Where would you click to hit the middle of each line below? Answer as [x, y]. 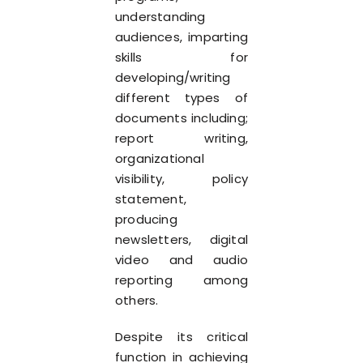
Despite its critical [181, 337]
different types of [181, 98]
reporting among [181, 280]
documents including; [181, 118]
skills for [181, 57]
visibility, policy [181, 179]
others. [137, 300]
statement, [151, 199]
